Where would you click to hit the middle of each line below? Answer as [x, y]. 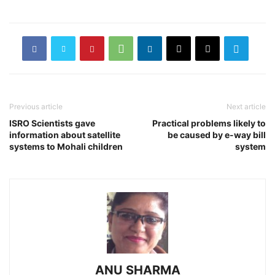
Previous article [36, 107]
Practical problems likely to [209, 123]
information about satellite [65, 135]
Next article [246, 107]
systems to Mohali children [66, 147]
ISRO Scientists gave [52, 123]
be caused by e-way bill [217, 135]
